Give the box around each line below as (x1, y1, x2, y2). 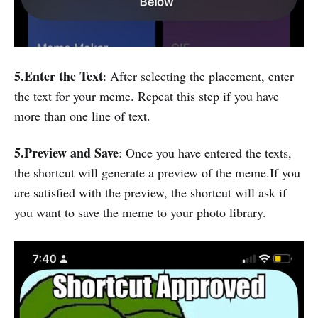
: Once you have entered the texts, (119, 144, 292, 161)
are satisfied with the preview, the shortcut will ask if (14, 184, 287, 201)
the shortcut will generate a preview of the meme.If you (14, 164, 300, 181)
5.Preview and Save (14, 143, 119, 162)
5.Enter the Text (14, 67, 103, 85)
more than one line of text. (14, 107, 150, 124)
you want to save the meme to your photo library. (14, 204, 266, 221)
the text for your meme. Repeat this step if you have (14, 87, 279, 104)
